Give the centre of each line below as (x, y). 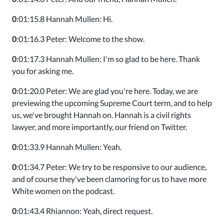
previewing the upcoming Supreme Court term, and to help (112, 103)
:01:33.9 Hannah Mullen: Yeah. (69, 147)
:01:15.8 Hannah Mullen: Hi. (64, 19)
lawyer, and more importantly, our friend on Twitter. (99, 127)
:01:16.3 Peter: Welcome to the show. (80, 39)
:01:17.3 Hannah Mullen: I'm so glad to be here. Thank (108, 59)
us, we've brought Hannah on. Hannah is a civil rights (101, 115)
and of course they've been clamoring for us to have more (109, 179)
